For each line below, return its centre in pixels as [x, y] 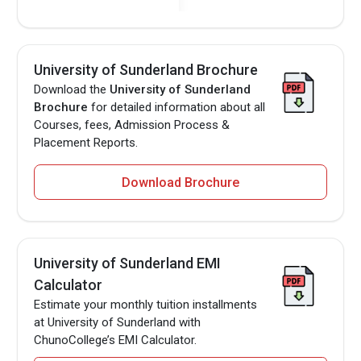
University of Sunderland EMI [128, 263]
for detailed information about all [177, 108]
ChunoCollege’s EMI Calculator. [116, 340]
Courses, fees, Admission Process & [132, 125]
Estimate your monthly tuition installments [146, 305]
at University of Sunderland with [118, 323]
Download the [72, 90]
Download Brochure [180, 183]
